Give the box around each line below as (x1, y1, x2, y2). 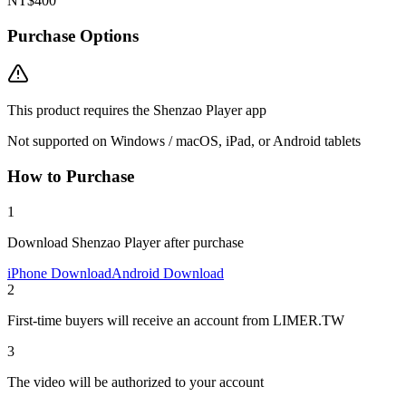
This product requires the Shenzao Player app (7, 102, 266, 119)
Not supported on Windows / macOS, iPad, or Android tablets (7, 133, 361, 150)
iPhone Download (7, 265, 111, 281)
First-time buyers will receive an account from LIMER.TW (7, 312, 344, 328)
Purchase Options (7, 25, 139, 45)
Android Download (111, 265, 224, 281)
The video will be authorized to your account (7, 373, 264, 390)
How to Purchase (7, 167, 134, 187)
